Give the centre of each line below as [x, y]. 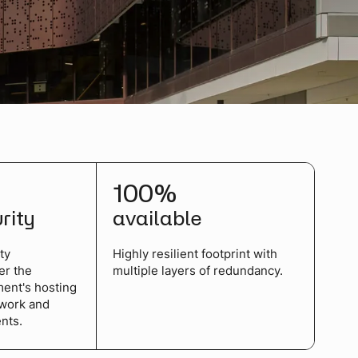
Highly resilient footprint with [195, 253]
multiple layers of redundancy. [197, 270]
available [157, 217]
